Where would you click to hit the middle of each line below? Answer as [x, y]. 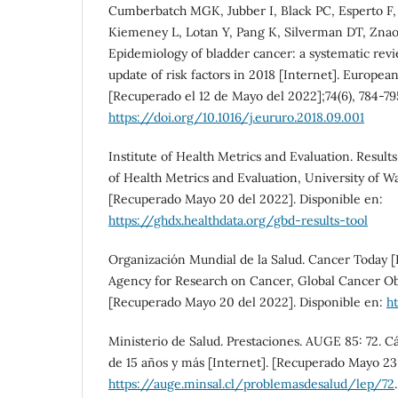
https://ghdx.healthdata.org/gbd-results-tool [238, 220]
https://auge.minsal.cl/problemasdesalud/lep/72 [251, 383]
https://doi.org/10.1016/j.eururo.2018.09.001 [236, 117]
